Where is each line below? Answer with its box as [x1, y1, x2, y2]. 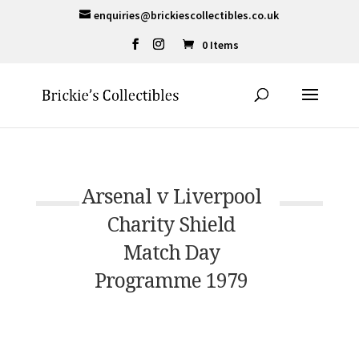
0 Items [201, 38, 239, 52]
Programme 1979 [95, 266, 248, 293]
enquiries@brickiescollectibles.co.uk [94, 7, 280, 22]
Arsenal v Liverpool [81, 182, 261, 209]
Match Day [123, 238, 220, 265]
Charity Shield [107, 210, 236, 237]
